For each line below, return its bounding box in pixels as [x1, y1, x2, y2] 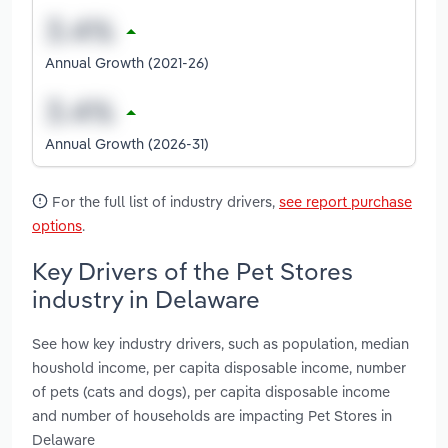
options [32, 215, 82, 235]
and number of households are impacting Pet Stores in [32, 406, 392, 426]
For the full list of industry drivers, [48, 191, 279, 211]
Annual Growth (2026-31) [45, 133, 209, 153]
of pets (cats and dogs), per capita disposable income [32, 382, 390, 402]
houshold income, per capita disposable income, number [32, 358, 406, 378]
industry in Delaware [32, 283, 260, 314]
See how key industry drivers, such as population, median [32, 334, 409, 354]
